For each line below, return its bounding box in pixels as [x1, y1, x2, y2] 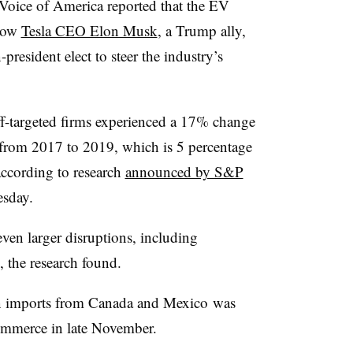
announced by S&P [124, 161, 243, 181]
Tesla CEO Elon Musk [20, 20, 158, 40]
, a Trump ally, [157, 20, 246, 40]
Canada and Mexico [87, 292, 208, 312]
